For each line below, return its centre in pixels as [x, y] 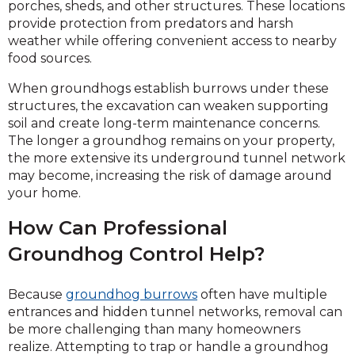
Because [37, 294]
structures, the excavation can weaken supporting [168, 105]
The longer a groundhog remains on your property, [171, 140]
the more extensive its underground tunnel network [177, 158]
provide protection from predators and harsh [151, 23]
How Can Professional [118, 227]
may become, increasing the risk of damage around [170, 175]
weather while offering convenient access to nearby [172, 40]
